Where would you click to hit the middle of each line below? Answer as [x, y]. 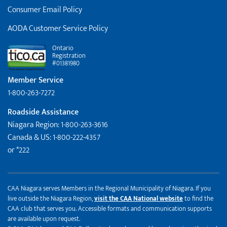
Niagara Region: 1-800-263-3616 [58, 125]
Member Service [35, 81]
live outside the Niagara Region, [51, 199]
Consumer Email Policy [45, 10]
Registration [68, 56]
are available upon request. [44, 219]
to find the [198, 199]
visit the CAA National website [139, 199]
